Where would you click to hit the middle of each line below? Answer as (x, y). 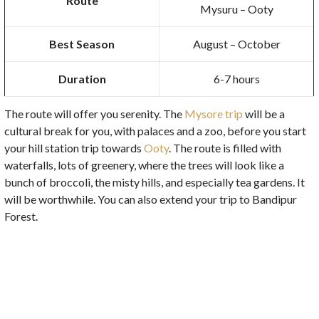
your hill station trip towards (74, 147)
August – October (236, 43)
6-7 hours (236, 78)
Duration (82, 78)
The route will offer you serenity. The (95, 113)
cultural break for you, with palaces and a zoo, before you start (156, 130)
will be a (264, 113)
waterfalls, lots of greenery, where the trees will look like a (145, 164)
